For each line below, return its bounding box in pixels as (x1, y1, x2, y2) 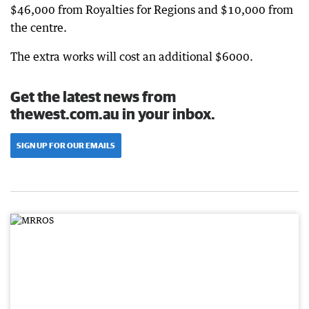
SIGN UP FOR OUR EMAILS (17, 141, 115, 150)
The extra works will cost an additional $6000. (10, 50, 253, 63)
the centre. (10, 21, 67, 34)
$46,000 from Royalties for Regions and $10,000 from (10, 3, 293, 17)
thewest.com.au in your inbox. (10, 105, 215, 122)
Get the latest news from (10, 88, 176, 105)
